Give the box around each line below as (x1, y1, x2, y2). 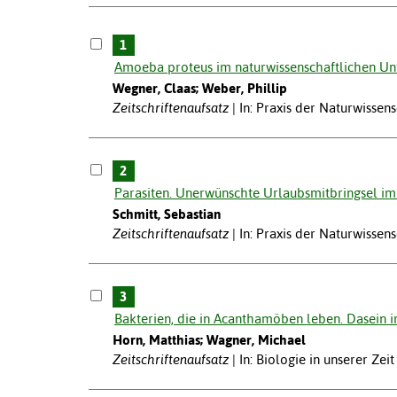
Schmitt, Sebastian (112, 206, 221, 222)
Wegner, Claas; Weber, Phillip (112, 81, 287, 97)
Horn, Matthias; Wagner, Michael (112, 332, 306, 348)
